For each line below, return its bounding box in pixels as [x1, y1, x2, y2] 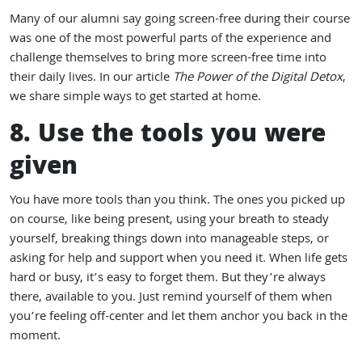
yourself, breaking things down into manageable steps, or [10, 229, 329, 250]
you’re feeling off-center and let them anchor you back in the [10, 307, 347, 328]
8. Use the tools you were [10, 116, 326, 157]
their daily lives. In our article [10, 68, 173, 89]
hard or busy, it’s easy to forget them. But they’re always [10, 268, 326, 289]
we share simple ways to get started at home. [10, 87, 261, 108]
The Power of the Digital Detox [173, 68, 343, 89]
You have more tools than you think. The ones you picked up [10, 191, 345, 212]
